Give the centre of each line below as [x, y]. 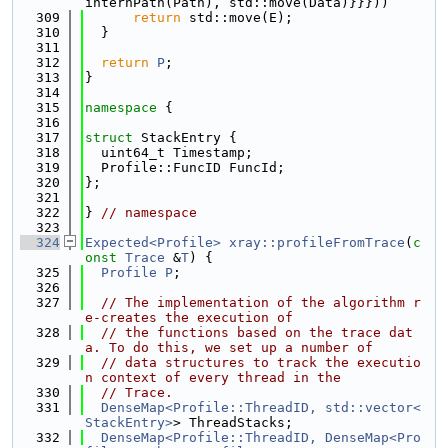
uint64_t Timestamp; [169, 152]
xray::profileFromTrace [317, 242]
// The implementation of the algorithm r [261, 302]
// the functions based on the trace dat [257, 332]
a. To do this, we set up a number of [229, 347]
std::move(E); [237, 17]
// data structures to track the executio [261, 362]
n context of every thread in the [213, 377]
